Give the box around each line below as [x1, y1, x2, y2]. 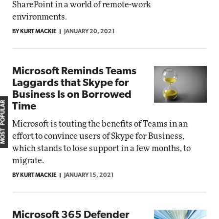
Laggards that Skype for [12, 78, 129, 89]
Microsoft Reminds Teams [12, 66, 136, 77]
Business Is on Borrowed [12, 89, 131, 101]
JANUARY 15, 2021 [64, 173, 114, 178]
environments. [12, 13, 67, 21]
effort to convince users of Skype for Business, [12, 132, 184, 140]
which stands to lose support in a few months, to [12, 144, 191, 153]
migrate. [12, 156, 44, 165]
